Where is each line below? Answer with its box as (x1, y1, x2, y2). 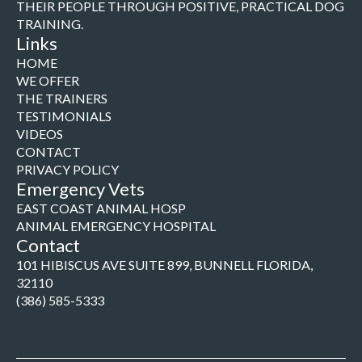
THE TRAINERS (16, 90, 107, 106)
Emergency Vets (16, 178, 145, 200)
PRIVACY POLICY (16, 162, 119, 177)
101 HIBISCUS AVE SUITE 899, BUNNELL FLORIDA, (16, 257, 313, 272)
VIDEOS (16, 126, 63, 141)
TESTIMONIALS (16, 108, 112, 124)
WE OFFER (16, 73, 79, 88)
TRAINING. (16, 16, 83, 32)
